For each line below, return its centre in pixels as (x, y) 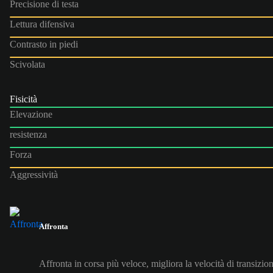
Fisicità (23, 99)
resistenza (28, 134)
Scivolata (27, 64)
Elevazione (31, 114)
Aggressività (34, 174)
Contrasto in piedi (44, 44)
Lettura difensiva (42, 24)
